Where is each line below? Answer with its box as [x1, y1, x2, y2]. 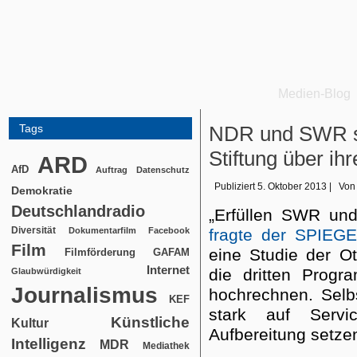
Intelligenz [11, 335, 86, 352]
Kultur [11, 316, 49, 330]
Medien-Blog [278, 87, 351, 100]
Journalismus [11, 283, 158, 308]
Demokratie [11, 184, 73, 197]
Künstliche [111, 314, 190, 331]
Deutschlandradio [11, 202, 145, 220]
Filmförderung [64, 246, 135, 258]
